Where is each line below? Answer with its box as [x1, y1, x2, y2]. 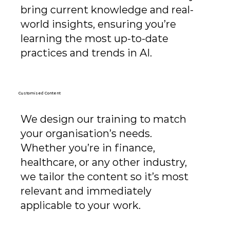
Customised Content [18, 90, 61, 95]
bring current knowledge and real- [21, 3, 194, 16]
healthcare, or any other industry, [21, 156, 187, 169]
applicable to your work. [21, 199, 141, 212]
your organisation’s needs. [21, 127, 152, 140]
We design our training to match [21, 113, 187, 126]
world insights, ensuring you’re [21, 17, 177, 30]
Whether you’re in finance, [21, 142, 156, 155]
